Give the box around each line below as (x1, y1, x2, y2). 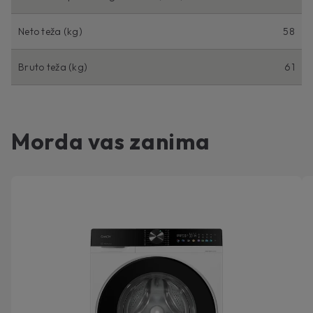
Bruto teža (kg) (18, 61, 88, 74)
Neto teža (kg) (18, 25, 82, 38)
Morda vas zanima (11, 127, 210, 156)
